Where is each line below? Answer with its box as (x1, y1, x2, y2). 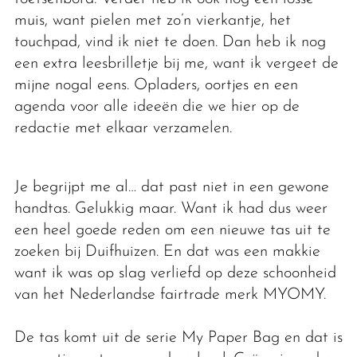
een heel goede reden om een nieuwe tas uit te (14, 222, 331, 238)
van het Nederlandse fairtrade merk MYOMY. (14, 286, 326, 303)
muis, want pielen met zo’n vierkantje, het (14, 12, 291, 29)
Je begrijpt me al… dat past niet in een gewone (14, 178, 329, 195)
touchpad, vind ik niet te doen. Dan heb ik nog (14, 33, 326, 50)
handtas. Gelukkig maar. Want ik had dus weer (14, 200, 328, 217)
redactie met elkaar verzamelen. (14, 120, 232, 136)
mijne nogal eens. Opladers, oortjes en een (14, 76, 298, 93)
